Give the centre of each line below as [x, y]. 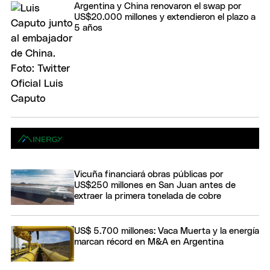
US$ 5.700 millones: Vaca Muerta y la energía [167, 231]
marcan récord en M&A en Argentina [149, 242]
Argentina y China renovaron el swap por [158, 6]
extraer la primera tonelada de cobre [148, 196]
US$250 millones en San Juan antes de [155, 185]
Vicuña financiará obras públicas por [149, 174]
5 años [88, 28]
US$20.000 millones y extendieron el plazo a [165, 17]
